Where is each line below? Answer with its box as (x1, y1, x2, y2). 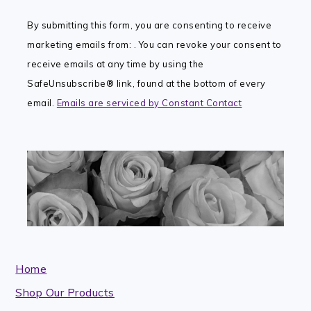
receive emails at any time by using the (27, 58, 204, 70)
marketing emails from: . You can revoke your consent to (27, 39, 282, 51)
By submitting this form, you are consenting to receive (27, 19, 272, 31)
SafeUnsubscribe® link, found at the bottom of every (27, 78, 266, 90)
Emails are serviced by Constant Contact (56, 97, 242, 109)
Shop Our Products (15, 285, 115, 300)
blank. (26, 121, 58, 135)
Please (26, 43, 63, 58)
